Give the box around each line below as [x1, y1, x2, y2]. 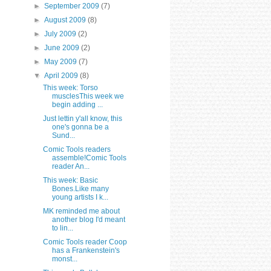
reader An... [51, 162, 90, 171]
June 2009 [44, 43, 82, 52]
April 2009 [44, 71, 80, 80]
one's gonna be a [51, 122, 109, 131]
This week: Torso [42, 83, 98, 92]
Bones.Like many [51, 184, 109, 193]
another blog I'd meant [51, 215, 125, 224]
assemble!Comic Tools [51, 153, 126, 162]
